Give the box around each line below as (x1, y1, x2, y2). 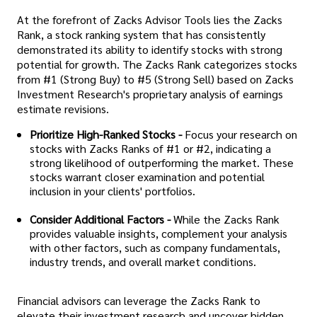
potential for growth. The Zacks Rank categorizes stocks (17, 56, 297, 71)
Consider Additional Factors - (30, 212, 171, 227)
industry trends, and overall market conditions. (30, 254, 256, 270)
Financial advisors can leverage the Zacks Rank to (17, 293, 260, 309)
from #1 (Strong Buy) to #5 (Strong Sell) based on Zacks (17, 71, 294, 86)
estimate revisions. (17, 100, 109, 116)
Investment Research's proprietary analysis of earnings (17, 86, 283, 101)
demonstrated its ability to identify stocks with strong (17, 41, 282, 57)
